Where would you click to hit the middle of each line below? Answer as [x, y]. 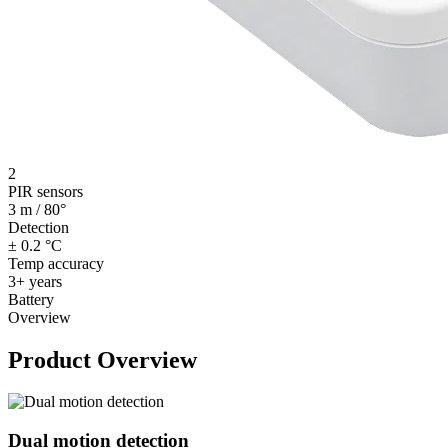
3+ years [35, 281]
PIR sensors [45, 191]
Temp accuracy [56, 263]
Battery [31, 299]
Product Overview [102, 359]
